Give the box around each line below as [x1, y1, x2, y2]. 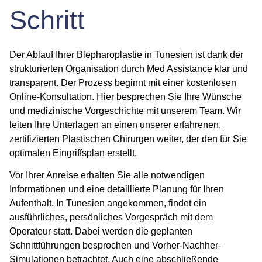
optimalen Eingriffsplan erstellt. [9, 147, 137, 158]
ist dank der [193, 49, 243, 60]
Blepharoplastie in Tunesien [77, 49, 193, 60]
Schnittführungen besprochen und [9, 240, 152, 251]
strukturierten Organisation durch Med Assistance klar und [9, 63, 248, 74]
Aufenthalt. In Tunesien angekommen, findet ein [9, 198, 206, 209]
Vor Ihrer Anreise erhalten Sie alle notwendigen [9, 170, 205, 181]
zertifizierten [9, 133, 62, 144]
